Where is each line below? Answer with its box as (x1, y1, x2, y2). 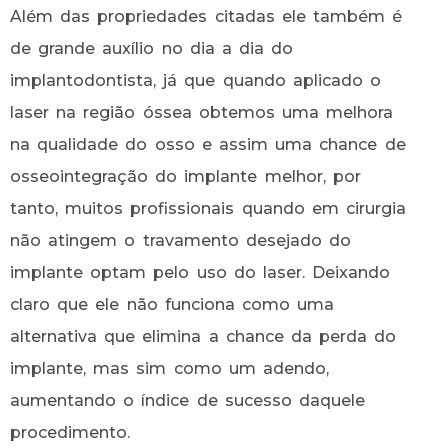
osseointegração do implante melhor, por (10, 167, 361, 187)
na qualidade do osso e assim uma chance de (10, 135, 406, 155)
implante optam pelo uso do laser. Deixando (10, 263, 391, 283)
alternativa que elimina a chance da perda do (10, 327, 397, 347)
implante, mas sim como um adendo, (10, 359, 329, 379)
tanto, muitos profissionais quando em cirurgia (10, 199, 406, 219)
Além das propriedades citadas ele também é (10, 7, 403, 27)
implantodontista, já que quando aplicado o (10, 71, 381, 91)
